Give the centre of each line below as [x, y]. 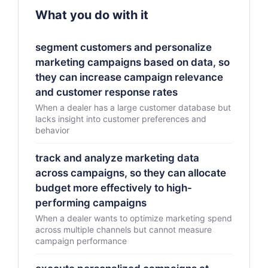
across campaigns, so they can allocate [131, 173]
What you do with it [92, 15]
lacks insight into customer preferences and [121, 119]
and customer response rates [106, 92]
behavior [52, 130]
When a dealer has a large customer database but [133, 107]
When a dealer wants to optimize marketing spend [134, 218]
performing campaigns [91, 203]
